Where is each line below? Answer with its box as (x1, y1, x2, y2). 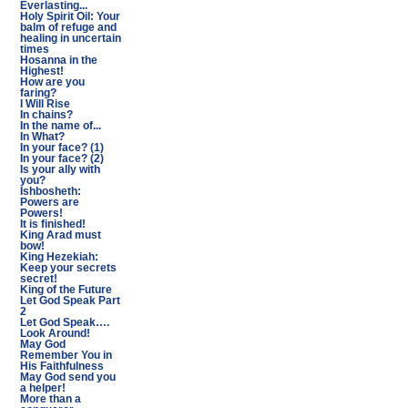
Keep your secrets (19, 262, 117, 273)
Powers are (19, 197, 79, 208)
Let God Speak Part (19, 295, 120, 306)
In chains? (19, 109, 73, 120)
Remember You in (19, 350, 112, 361)
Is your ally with (19, 164, 100, 175)
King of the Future (19, 284, 112, 295)
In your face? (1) (19, 142, 104, 153)
